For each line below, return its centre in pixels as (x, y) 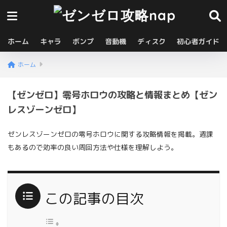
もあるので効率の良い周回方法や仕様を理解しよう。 (93, 147)
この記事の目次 (94, 198)
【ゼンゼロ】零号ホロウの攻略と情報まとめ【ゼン (112, 95)
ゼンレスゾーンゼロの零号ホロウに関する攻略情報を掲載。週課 (110, 134)
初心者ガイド (198, 41)
